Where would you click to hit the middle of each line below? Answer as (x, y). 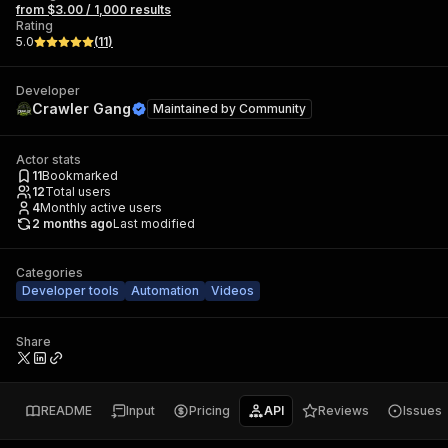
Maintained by (196, 108)
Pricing (209, 410)
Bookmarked (80, 175)
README (66, 410)
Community (272, 108)
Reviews (343, 410)
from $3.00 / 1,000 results (93, 9)
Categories (49, 272)
